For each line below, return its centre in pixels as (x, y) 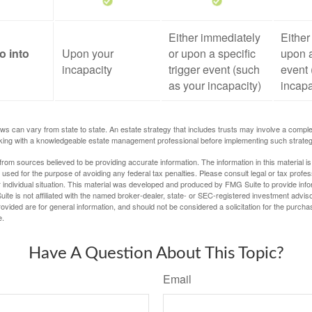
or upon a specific (212, 53)
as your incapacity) (215, 85)
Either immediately (214, 37)
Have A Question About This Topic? (156, 253)
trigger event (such (214, 69)
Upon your (88, 53)
